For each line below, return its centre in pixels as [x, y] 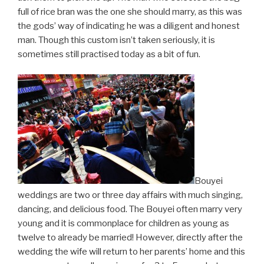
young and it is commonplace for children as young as [123, 224]
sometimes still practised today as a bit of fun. [109, 54]
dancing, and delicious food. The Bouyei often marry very [130, 209]
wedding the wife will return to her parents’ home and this [131, 252]
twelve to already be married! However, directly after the [130, 238]
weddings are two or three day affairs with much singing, [130, 195]
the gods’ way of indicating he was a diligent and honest [129, 26]
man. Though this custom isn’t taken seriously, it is [116, 40]
